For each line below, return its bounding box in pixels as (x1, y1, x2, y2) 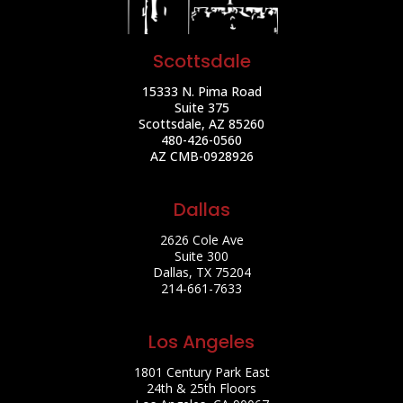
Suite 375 (174, 99, 229, 116)
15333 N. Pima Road (141, 83, 262, 100)
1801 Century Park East (133, 363, 270, 381)
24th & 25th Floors (147, 380, 256, 397)
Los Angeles (148, 329, 255, 354)
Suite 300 (175, 247, 228, 264)
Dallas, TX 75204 (152, 264, 251, 281)
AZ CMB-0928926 (149, 148, 254, 165)
